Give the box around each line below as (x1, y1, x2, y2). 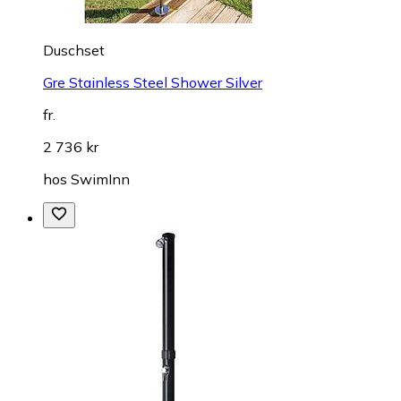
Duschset (43, 40, 105, 59)
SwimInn (71, 169, 130, 188)
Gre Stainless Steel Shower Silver (43, 73, 262, 91)
